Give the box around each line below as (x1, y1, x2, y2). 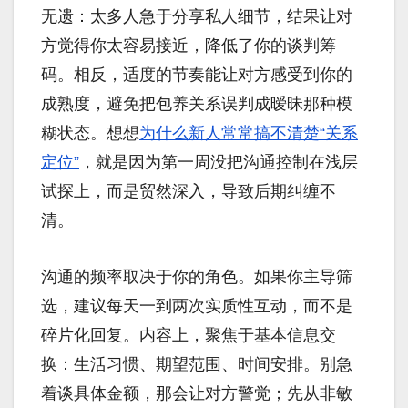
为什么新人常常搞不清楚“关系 (139, 124, 358, 143)
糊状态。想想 (41, 124, 139, 143)
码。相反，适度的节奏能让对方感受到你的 (41, 66, 352, 85)
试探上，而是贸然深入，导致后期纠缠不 (41, 182, 336, 201)
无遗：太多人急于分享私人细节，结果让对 (41, 7, 352, 26)
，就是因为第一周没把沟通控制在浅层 (79, 153, 358, 172)
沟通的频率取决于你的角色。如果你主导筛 (41, 268, 352, 287)
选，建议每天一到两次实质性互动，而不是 (41, 297, 352, 316)
